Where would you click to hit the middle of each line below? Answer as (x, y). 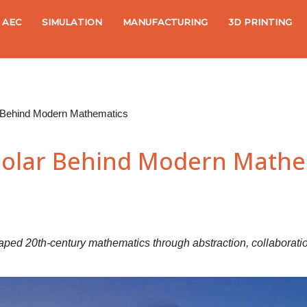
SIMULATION (72, 22)
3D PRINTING (260, 22)
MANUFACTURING (165, 22)
